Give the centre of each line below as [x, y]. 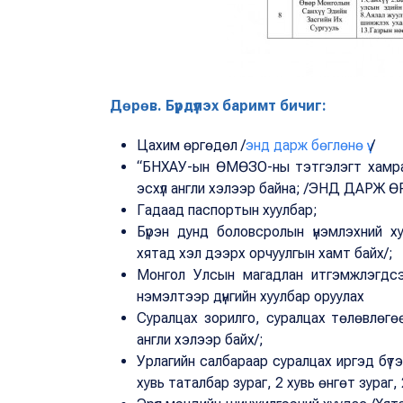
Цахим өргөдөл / [191, 145]
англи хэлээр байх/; [200, 339]
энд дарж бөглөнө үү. [308, 145]
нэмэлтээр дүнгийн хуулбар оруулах [251, 296]
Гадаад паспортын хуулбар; [227, 210]
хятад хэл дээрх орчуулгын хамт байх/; [265, 253]
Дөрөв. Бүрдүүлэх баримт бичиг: [218, 105]
